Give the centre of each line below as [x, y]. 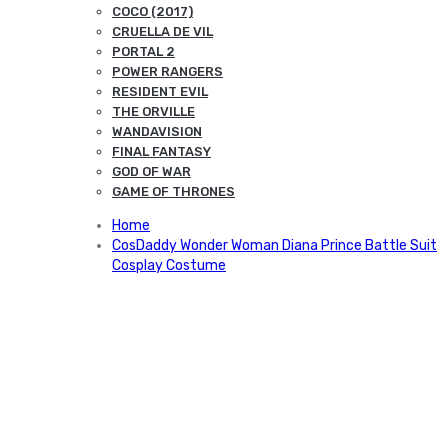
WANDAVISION [157, 131]
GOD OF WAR [151, 171]
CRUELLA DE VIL [162, 31]
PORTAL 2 [143, 51]
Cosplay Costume [169, 265]
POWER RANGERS [167, 71]
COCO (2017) [152, 11]
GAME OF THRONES [173, 191]
